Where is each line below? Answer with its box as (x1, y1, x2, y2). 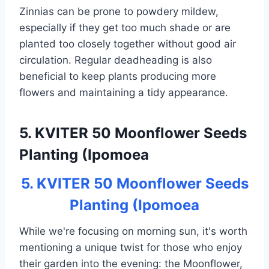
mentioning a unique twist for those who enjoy (19, 241, 242, 254)
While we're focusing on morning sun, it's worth (19, 225, 247, 238)
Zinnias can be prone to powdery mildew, (19, 5, 219, 18)
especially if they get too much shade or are (19, 22, 231, 34)
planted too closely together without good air (19, 38, 236, 50)
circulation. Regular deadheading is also (19, 54, 212, 67)
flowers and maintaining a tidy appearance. (19, 86, 228, 99)
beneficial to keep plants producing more (19, 70, 216, 83)
